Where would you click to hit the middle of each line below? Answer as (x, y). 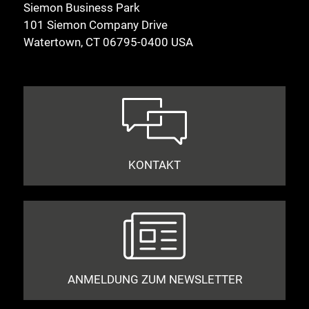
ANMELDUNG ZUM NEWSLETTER (154, 279)
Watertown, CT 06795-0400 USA (108, 42)
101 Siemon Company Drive (96, 25)
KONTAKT (154, 165)
